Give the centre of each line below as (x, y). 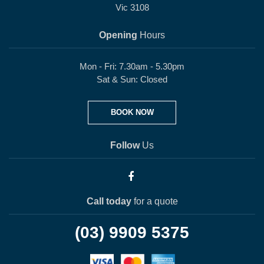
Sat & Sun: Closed (132, 79)
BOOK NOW (132, 112)
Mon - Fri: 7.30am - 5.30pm (132, 66)
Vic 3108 (132, 7)
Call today (109, 201)
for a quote (154, 201)
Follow (125, 145)
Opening (118, 35)
